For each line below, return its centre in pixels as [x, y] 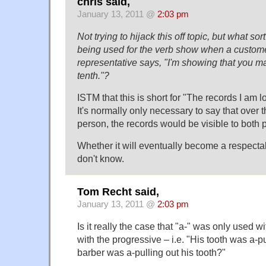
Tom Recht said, [118, 192]
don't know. [101, 158]
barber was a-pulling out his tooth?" [151, 253]
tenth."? [93, 75]
